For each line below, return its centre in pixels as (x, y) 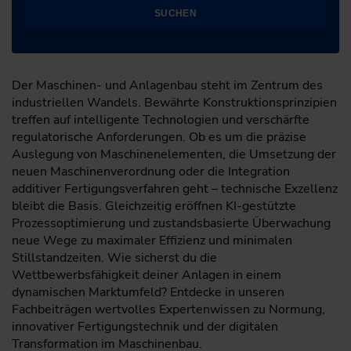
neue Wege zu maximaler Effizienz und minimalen (152, 241)
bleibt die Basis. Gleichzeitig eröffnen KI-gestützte (154, 206)
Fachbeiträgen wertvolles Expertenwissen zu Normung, (168, 309)
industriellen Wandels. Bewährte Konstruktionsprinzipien (174, 103)
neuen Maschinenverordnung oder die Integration (151, 172)
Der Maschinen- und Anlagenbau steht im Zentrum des (167, 85)
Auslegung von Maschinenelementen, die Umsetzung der (174, 154)
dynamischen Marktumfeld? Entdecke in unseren (148, 292)
